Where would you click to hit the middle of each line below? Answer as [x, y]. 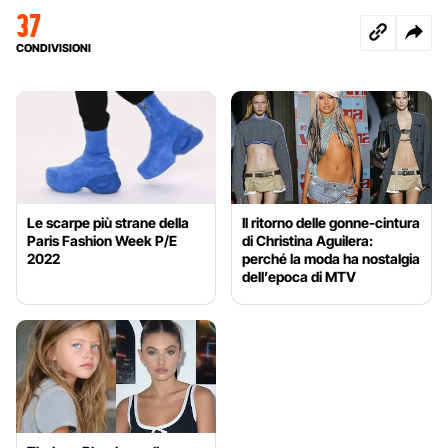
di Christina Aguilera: [308, 241]
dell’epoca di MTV [299, 277]
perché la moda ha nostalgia [331, 259]
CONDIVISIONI [53, 48]
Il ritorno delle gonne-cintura [331, 223]
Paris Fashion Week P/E [102, 241]
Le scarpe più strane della [108, 223]
